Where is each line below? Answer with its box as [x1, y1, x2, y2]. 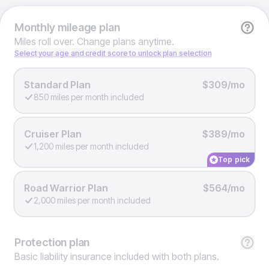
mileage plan [55, 21, 120, 34]
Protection [14, 236, 67, 249]
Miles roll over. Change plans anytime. [14, 35, 174, 47]
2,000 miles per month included [34, 195, 151, 205]
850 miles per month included [34, 92, 144, 102]
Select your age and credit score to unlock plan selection [14, 49, 212, 58]
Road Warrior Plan [24, 182, 108, 194]
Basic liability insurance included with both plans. [14, 250, 219, 262]
